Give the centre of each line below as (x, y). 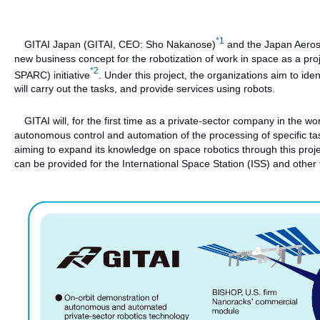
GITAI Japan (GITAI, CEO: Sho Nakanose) (115, 44)
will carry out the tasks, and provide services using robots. (145, 89)
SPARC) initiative (52, 75)
